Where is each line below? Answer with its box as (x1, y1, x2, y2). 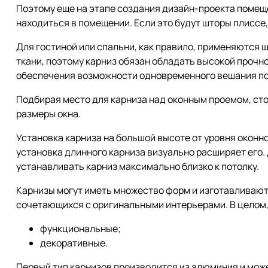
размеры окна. (16, 106, 81, 120)
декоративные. (40, 236, 108, 249)
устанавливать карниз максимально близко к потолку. (16, 159, 259, 173)
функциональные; (40, 221, 121, 235)
